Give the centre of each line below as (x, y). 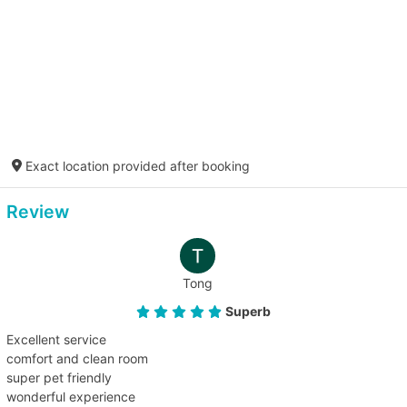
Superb (248, 311)
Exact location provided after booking (135, 165)
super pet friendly (59, 377)
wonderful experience (70, 396)
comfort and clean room (77, 358)
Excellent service (56, 339)
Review (37, 211)
